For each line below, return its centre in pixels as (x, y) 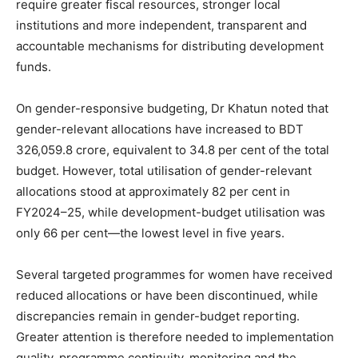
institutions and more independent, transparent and (161, 25)
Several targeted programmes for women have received (174, 274)
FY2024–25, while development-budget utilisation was (171, 212)
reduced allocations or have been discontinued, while (167, 295)
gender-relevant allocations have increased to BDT (160, 129)
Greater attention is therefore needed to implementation (175, 336)
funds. (34, 66)
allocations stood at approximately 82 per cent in (153, 191)
